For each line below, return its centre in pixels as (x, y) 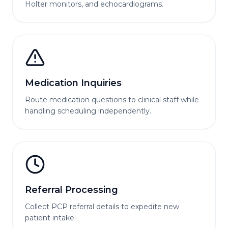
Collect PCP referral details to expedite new (102, 207)
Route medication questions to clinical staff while (112, 100)
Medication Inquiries (73, 83)
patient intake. (50, 218)
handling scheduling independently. (88, 111)
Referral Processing (72, 190)
